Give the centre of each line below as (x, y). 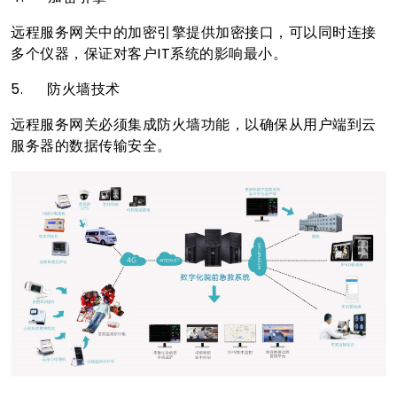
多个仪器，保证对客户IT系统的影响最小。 (175, 53)
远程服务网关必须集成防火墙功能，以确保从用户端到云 (194, 124)
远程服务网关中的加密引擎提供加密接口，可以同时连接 (194, 32)
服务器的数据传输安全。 (91, 145)
